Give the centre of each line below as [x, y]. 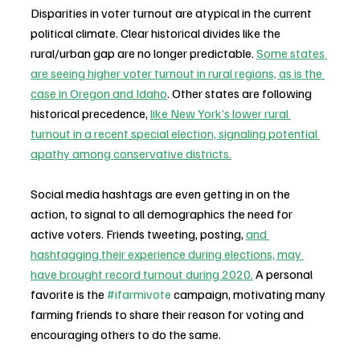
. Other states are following [241, 93]
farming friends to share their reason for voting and [168, 314]
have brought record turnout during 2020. [142, 274]
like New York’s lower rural [221, 113]
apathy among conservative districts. [131, 153]
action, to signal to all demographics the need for [163, 213]
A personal [284, 274]
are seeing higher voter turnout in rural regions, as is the [178, 73]
